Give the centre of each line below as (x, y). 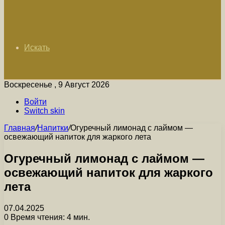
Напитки (53, 128)
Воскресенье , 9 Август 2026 (57, 85)
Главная (20, 128)
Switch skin (44, 111)
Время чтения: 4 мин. (49, 217)
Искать (37, 47)
